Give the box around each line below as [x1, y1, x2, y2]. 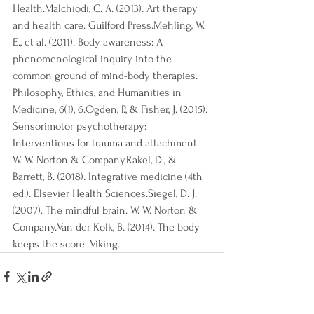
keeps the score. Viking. [13, 238, 120, 251]
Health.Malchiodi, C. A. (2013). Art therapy [13, 2, 200, 15]
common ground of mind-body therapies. [13, 69, 200, 83]
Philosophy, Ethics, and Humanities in [13, 86, 184, 100]
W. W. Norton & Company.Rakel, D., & [13, 153, 179, 167]
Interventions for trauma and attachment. [13, 137, 202, 150]
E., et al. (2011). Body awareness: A [13, 36, 165, 49]
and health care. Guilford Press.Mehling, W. [13, 19, 207, 32]
